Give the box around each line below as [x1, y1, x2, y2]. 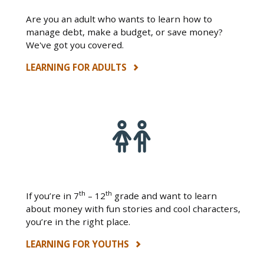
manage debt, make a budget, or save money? [26, 26, 223, 38]
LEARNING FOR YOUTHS [26, 238, 131, 250]
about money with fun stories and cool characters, [26, 203, 240, 214]
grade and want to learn [112, 190, 217, 202]
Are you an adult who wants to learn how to [26, 13, 212, 25]
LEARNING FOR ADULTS [26, 61, 129, 73]
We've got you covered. [26, 39, 124, 51]
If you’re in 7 [26, 190, 79, 202]
